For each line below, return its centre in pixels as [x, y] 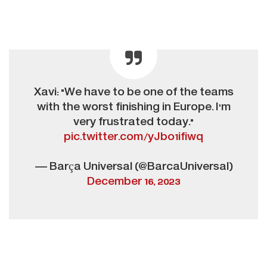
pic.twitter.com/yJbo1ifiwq [133, 137]
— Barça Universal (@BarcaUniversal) [133, 167]
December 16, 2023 [133, 182]
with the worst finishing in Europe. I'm [133, 107]
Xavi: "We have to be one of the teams [133, 92]
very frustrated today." [133, 122]
